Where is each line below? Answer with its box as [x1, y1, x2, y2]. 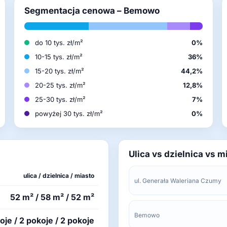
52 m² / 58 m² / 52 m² [10, 192, 94, 202]
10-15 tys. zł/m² [35, 53, 83, 61]
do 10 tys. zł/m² [35, 39, 83, 47]
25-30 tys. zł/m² [35, 95, 86, 103]
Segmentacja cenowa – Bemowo [24, 6, 160, 16]
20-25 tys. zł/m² [35, 81, 86, 89]
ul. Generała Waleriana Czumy [134, 176, 221, 184]
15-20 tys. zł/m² [35, 67, 84, 75]
